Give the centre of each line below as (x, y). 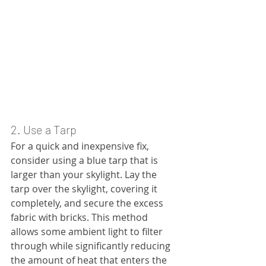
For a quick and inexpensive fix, (81, 146)
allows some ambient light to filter (88, 232)
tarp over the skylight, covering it (85, 189)
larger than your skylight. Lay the (85, 175)
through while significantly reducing (92, 246)
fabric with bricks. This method (80, 218)
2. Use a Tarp (44, 130)
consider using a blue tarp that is (85, 161)
